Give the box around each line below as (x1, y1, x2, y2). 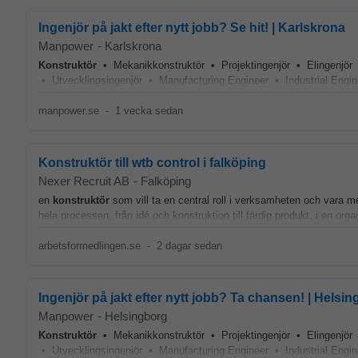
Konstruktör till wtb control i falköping (38, 156, 266, 169)
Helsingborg (105, 309, 167, 323)
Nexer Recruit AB (38, 174, 129, 188)
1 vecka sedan (114, 105, 183, 117)
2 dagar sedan (156, 240, 222, 252)
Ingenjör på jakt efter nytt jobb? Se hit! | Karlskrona (38, 21, 345, 34)
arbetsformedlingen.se (38, 240, 141, 252)
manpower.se (38, 105, 99, 117)
